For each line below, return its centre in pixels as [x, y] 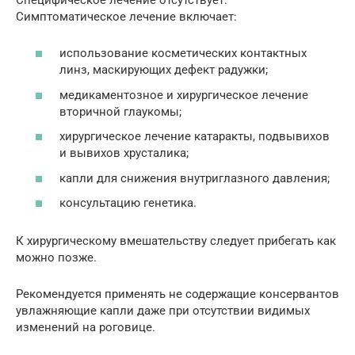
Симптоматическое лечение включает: [126, 16]
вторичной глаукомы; [120, 111]
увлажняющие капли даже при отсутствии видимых [163, 311]
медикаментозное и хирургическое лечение [184, 95]
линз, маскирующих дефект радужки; [164, 70]
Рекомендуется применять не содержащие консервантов [177, 294]
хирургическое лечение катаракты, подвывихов [195, 137]
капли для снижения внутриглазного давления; [195, 178]
